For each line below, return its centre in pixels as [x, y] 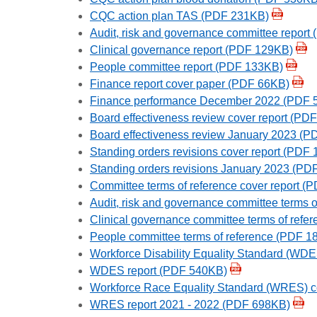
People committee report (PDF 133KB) [186, 67]
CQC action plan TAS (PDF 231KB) [179, 16]
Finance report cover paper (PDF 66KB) [190, 83]
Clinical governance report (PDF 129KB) [191, 50]
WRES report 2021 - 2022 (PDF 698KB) [190, 304]
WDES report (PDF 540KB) [158, 270]
